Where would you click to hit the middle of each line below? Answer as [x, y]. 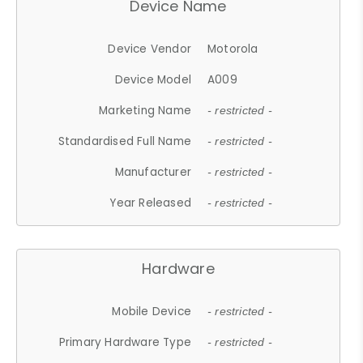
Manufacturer [153, 172]
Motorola [233, 49]
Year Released [151, 203]
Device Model [153, 79]
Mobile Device [152, 311]
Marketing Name [145, 110]
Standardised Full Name [125, 141]
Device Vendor [150, 49]
